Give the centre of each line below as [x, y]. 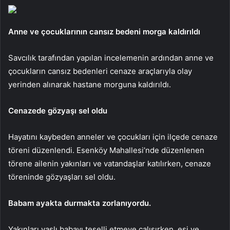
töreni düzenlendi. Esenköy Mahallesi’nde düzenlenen [106, 150]
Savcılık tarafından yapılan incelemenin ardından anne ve [111, 57]
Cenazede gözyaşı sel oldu [58, 110]
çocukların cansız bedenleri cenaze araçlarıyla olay [100, 71]
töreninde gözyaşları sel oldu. [62, 177]
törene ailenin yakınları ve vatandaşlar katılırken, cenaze [110, 163]
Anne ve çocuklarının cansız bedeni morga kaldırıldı [104, 31]
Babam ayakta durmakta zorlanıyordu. [80, 203]
